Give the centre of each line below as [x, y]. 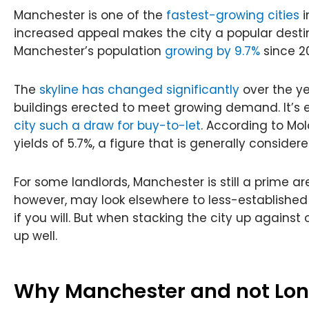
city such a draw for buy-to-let [107, 125]
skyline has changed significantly [139, 89]
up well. [36, 236]
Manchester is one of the [90, 16]
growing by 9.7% [212, 51]
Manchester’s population [89, 51]
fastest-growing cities [233, 16]
